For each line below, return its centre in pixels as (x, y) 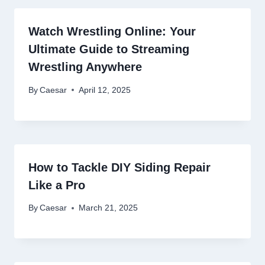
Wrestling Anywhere (85, 67)
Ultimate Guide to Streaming (109, 49)
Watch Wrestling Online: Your (112, 32)
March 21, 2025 (109, 208)
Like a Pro (59, 185)
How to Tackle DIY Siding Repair (119, 167)
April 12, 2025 (105, 90)
